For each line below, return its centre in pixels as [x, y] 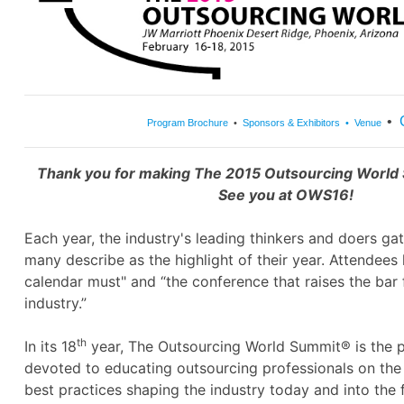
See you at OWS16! [286, 195]
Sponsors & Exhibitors [291, 123]
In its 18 [50, 347]
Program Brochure [187, 123]
